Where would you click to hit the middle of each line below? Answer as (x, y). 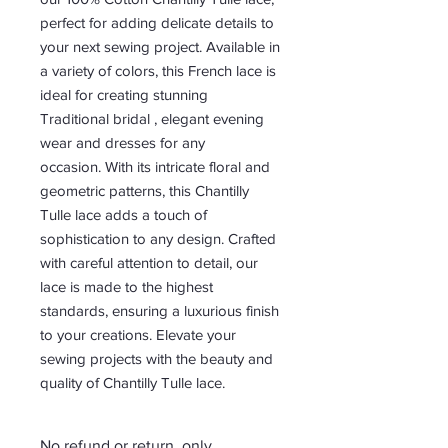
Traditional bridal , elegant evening (152, 119)
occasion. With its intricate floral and (155, 167)
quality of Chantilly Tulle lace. (132, 383)
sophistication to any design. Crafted (158, 239)
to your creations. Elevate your (138, 335)
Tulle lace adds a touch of (123, 215)
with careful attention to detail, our (149, 263)
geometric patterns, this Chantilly (144, 191)
